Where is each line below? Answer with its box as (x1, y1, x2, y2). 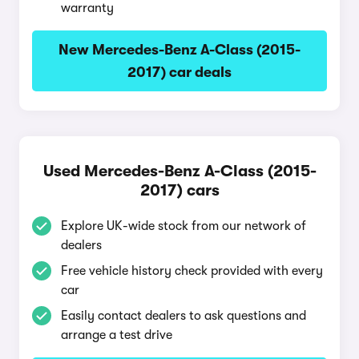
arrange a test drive (61, 328, 172, 342)
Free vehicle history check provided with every (61, 264, 323, 278)
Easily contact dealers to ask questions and (61, 309, 306, 323)
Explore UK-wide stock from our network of (61, 219, 306, 233)
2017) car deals (127, 64, 232, 80)
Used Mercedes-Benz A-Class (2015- (42, 162, 317, 180)
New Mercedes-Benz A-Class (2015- (58, 42, 301, 58)
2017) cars (139, 181, 220, 200)
